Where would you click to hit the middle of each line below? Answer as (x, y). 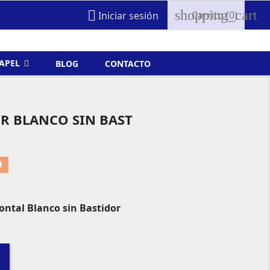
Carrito (208, 15)
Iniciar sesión (129, 16)
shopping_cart (216, 15)
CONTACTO (128, 63)
